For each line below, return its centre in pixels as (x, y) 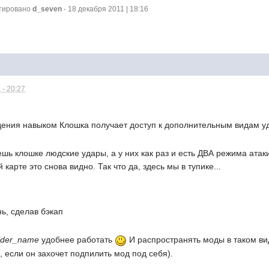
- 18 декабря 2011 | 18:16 (105, 9)
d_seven (47, 9)
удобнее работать (77, 240)
